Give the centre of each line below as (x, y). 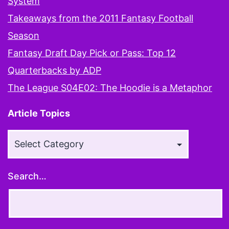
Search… (27, 176)
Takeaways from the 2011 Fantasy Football (100, 18)
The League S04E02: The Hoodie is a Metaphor (110, 87)
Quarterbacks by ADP (54, 70)
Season (24, 35)
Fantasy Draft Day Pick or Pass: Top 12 (92, 53)
